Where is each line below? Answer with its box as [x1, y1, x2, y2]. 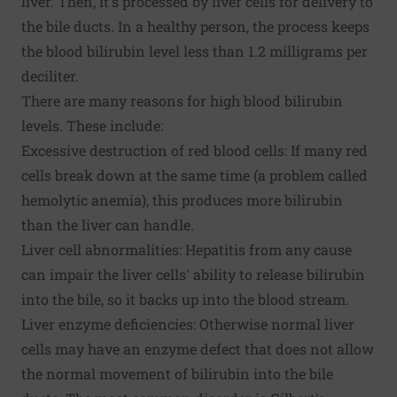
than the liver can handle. [21, 215, 194, 234]
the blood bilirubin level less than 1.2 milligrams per [21, 42, 368, 60]
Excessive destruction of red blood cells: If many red [21, 141, 368, 160]
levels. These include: [21, 116, 163, 135]
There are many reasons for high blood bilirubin [21, 91, 343, 110]
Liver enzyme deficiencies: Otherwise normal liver [21, 315, 354, 333]
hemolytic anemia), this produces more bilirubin [21, 191, 343, 209]
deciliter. [21, 66, 79, 85]
